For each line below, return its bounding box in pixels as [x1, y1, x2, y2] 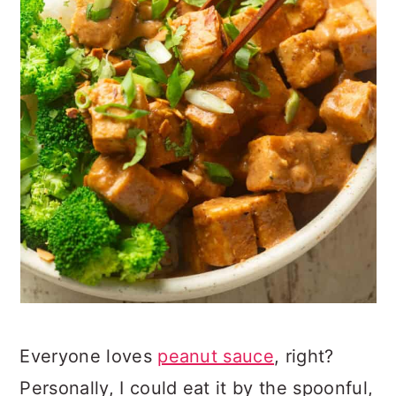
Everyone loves [19, 346, 158, 367]
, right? [274, 346, 334, 367]
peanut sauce [157, 346, 275, 367]
